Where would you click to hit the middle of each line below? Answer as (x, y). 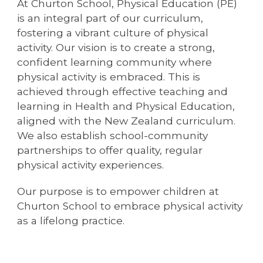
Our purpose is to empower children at (118, 191)
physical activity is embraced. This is (109, 77)
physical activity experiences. (91, 165)
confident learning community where (115, 62)
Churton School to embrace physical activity (130, 206)
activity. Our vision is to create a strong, (116, 48)
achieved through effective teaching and (123, 92)
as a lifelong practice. (71, 221)
